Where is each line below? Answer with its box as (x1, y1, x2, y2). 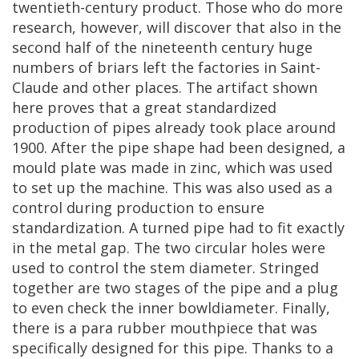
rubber (117, 318, 166, 337)
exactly (296, 218, 345, 237)
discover (174, 18, 232, 37)
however (80, 18, 139, 37)
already (155, 118, 205, 137)
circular (195, 238, 247, 257)
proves (47, 98, 95, 117)
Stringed (260, 258, 319, 277)
